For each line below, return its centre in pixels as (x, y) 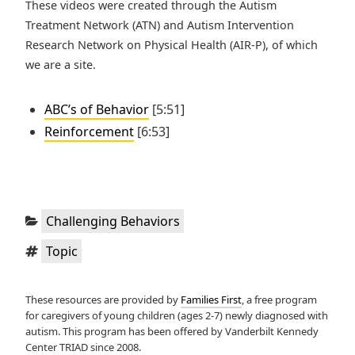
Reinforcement (89, 132)
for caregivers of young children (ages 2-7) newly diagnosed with (177, 315)
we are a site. (61, 65)
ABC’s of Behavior (97, 110)
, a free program (279, 299)
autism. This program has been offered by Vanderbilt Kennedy (172, 331)
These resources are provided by (103, 299)
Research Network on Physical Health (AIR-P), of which (172, 45)
